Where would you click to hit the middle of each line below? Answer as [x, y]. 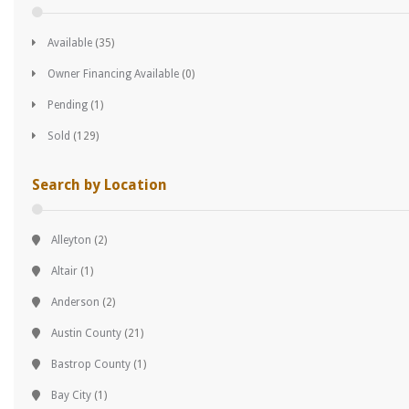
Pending [68, 105]
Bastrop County [91, 364]
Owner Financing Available [113, 73]
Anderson [75, 302]
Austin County [86, 333]
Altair [64, 271]
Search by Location [100, 184]
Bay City [71, 395]
